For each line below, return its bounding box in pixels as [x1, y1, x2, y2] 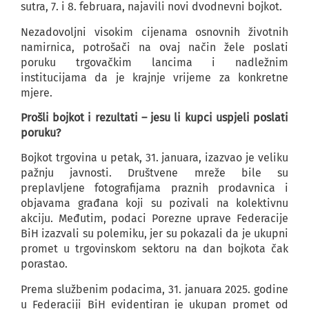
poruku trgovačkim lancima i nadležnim [21, 55, 288, 69]
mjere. [21, 86, 52, 99]
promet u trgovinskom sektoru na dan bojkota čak [21, 242, 288, 256]
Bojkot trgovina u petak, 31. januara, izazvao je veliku [21, 151, 288, 165]
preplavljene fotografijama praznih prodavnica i [21, 181, 288, 195]
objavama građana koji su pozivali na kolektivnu [21, 197, 288, 210]
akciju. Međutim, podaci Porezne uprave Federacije [21, 212, 288, 226]
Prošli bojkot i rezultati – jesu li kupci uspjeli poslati [21, 110, 288, 124]
